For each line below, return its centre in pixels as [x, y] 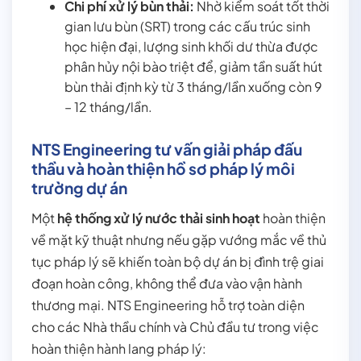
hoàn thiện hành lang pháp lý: [119, 349]
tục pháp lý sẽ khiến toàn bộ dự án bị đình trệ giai [178, 262]
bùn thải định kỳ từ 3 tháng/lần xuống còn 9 [193, 87]
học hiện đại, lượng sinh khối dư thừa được [191, 47]
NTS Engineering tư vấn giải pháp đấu [167, 149]
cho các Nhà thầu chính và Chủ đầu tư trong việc [175, 327]
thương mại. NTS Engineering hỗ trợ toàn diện [168, 305]
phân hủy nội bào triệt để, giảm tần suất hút [193, 67]
